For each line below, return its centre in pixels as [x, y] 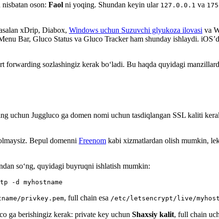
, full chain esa [87, 197]
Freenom [92, 140]
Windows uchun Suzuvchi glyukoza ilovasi [136, 30]
